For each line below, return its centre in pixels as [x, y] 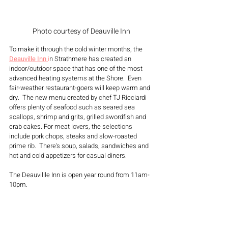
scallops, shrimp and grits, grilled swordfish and [78, 117]
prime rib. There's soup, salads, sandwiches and [80, 146]
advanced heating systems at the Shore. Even [76, 78]
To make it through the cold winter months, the [77, 49]
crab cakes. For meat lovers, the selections [72, 126]
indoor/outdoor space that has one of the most [77, 68]
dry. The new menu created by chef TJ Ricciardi [79, 97]
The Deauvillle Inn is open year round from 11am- [79, 175]
